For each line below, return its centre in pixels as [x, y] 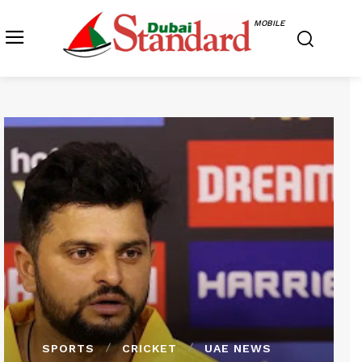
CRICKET [149, 348]
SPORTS [68, 348]
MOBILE [269, 23]
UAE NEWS [238, 348]
